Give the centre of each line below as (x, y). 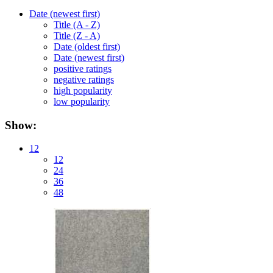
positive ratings (83, 68)
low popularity (82, 101)
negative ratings (84, 79)
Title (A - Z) (77, 24)
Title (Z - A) (77, 35)
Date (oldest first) (87, 46)
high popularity (83, 90)
